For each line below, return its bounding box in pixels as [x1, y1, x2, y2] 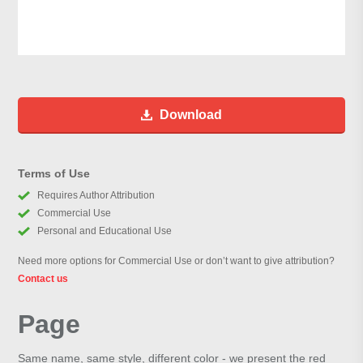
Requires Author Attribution [36, 190, 155, 202]
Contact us [18, 273, 69, 285]
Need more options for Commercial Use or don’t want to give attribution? [18, 255, 335, 267]
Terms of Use [18, 167, 91, 181]
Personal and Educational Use [36, 225, 172, 237]
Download [160, 108, 222, 122]
